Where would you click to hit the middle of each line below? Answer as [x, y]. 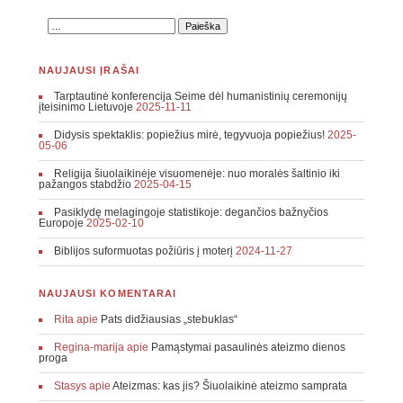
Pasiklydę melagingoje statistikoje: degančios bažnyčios [191, 213]
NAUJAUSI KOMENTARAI [107, 294]
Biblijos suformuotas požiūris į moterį [143, 251]
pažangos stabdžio [85, 185]
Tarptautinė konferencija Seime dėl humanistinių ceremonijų [200, 97]
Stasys [70, 386]
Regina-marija [89, 348]
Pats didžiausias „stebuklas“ [169, 320]
